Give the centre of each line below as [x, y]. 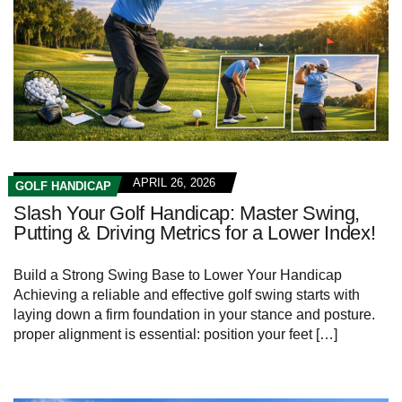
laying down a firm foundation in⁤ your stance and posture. [194, 314]
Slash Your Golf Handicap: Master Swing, [187, 213]
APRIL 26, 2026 [174, 182]
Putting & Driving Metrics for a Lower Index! [195, 232]
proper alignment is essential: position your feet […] [175, 334]
